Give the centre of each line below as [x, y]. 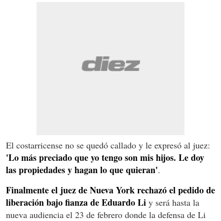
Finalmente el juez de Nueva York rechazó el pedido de [110, 190]
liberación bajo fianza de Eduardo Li [76, 202]
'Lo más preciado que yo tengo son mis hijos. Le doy [105, 157]
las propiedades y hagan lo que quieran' [82, 169]
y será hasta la [173, 202]
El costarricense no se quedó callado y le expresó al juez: [108, 145]
